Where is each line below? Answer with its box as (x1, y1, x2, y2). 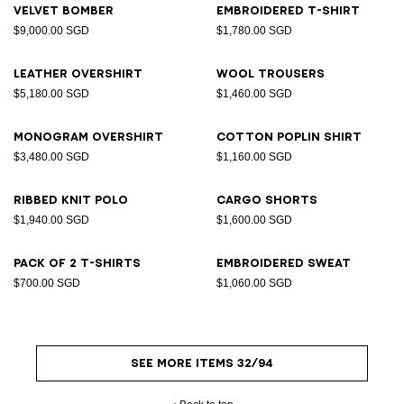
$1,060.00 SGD (216, 277, 292, 289)
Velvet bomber (14, 5, 114, 16)
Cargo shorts (216, 194, 317, 206)
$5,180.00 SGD (14, 87, 89, 100)
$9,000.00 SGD (14, 24, 89, 37)
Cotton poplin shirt (216, 131, 362, 142)
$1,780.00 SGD (216, 24, 292, 37)
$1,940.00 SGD (14, 214, 89, 226)
